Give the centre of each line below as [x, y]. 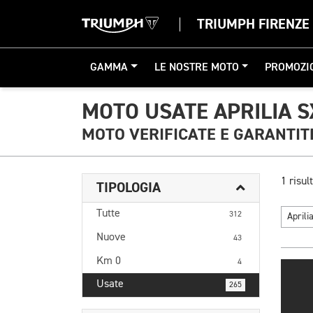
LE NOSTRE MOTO [196, 68]
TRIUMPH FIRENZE [253, 24]
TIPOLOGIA [129, 188]
